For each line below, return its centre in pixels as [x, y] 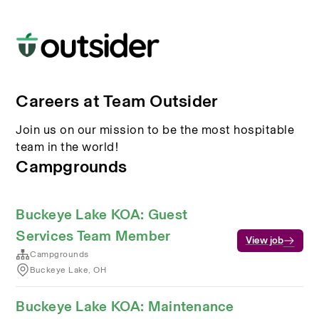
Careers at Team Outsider [117, 101]
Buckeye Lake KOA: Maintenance [125, 306]
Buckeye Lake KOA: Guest [102, 214]
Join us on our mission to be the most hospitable [155, 130]
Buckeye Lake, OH [68, 270]
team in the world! [67, 147]
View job [264, 240]
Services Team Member [93, 236]
